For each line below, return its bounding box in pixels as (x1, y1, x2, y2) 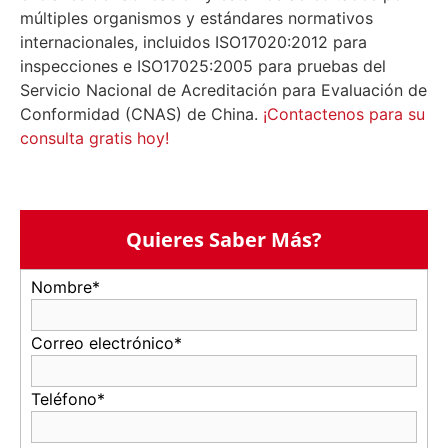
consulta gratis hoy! (20, 128, 169, 149)
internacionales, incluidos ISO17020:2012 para (20, 32, 367, 53)
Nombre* (31, 277, 105, 298)
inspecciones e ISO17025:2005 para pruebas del (20, 56, 386, 77)
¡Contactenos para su (263, 104, 425, 125)
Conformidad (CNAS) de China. (20, 104, 263, 125)
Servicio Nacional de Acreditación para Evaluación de (20, 80, 427, 101)
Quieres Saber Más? (126, 225, 322, 253)
